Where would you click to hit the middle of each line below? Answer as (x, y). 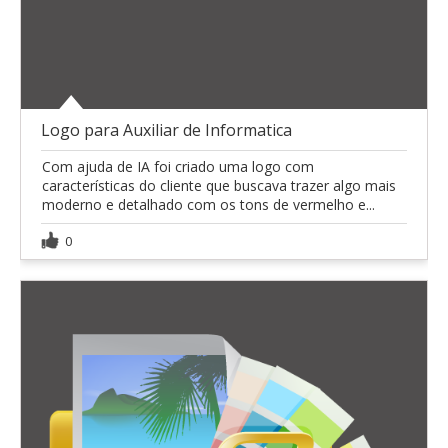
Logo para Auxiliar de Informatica (166, 130)
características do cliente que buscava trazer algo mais (219, 186)
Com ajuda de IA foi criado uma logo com (178, 167)
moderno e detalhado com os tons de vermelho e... (208, 205)
